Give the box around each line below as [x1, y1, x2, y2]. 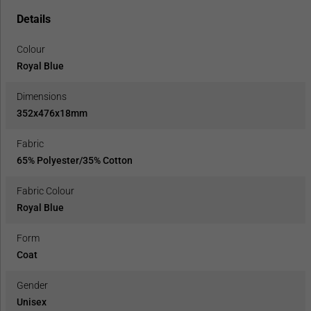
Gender [17, 279, 48, 291]
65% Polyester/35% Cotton [17, 154, 133, 166]
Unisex [17, 296, 47, 308]
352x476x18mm [17, 107, 87, 119]
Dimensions [17, 90, 67, 102]
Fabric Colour [17, 185, 74, 196]
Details [17, 12, 51, 26]
